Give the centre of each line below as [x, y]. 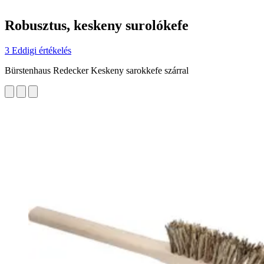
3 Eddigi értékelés [38, 50]
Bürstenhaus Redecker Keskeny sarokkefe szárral [97, 70]
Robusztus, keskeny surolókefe [97, 25]
